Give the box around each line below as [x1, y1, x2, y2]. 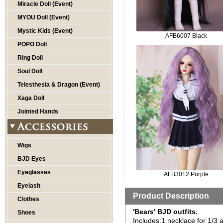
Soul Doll [17, 68, 42, 75]
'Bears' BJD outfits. [133, 208, 198, 216]
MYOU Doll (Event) [17, 14, 70, 21]
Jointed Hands [17, 108, 58, 115]
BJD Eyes [17, 155, 46, 162]
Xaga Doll [17, 95, 44, 102]
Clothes [17, 196, 39, 203]
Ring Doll [17, 54, 43, 61]
